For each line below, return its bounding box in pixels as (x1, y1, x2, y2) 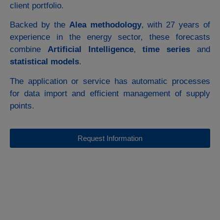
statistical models (10, 57, 79, 67)
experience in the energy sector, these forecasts (10, 32, 210, 42)
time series (142, 45, 191, 55)
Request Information (78, 134, 142, 143)
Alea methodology (69, 20, 141, 30)
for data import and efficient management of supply (10, 88, 210, 98)
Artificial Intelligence (47, 45, 134, 55)
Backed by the (10, 20, 69, 30)
